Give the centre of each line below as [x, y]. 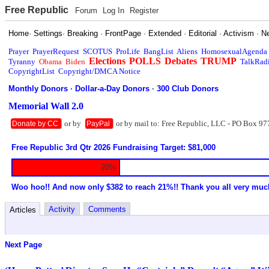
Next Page [23, 245]
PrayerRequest [56, 51]
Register [144, 11]
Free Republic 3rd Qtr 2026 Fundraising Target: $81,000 [114, 147]
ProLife [128, 51]
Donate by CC [35, 123]
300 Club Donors [188, 88]
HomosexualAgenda [234, 51]
